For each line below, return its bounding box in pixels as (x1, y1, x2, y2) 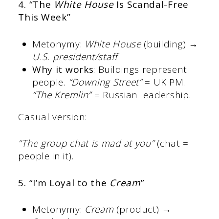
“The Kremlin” (32, 88, 92, 101)
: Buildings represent (93, 63, 188, 76)
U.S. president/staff (32, 50, 118, 63)
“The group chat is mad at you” (18, 137, 154, 150)
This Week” (18, 11, 71, 24)
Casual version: (18, 110, 90, 123)
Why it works (32, 63, 94, 76)
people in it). (18, 150, 74, 163)
